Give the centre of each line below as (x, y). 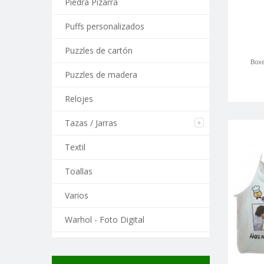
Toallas (79, 171)
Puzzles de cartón (99, 50)
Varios (77, 195)
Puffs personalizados (105, 26)
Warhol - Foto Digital (105, 220)
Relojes (79, 99)
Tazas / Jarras (91, 123)
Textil (75, 147)
